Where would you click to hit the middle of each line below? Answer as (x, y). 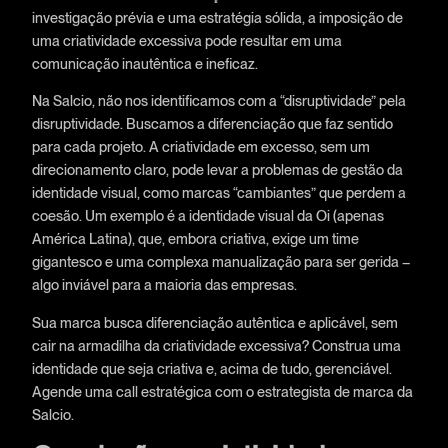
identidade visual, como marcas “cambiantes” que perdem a (218, 193)
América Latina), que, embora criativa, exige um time (195, 239)
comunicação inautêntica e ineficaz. (144, 64)
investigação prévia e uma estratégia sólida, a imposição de (217, 18)
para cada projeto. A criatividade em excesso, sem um (200, 147)
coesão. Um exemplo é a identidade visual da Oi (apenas (207, 216)
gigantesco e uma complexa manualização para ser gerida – (220, 262)
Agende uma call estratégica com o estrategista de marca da (222, 391)
